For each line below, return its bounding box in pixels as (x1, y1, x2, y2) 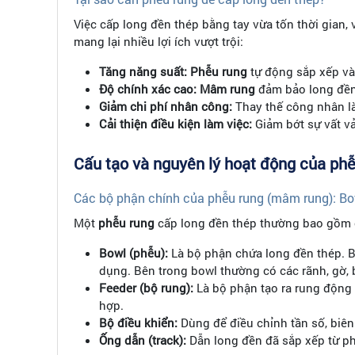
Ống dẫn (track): (99, 332, 186, 349)
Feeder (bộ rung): (99, 280, 193, 296)
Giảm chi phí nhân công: (99, 98, 232, 115)
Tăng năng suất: (99, 63, 187, 80)
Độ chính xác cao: (99, 81, 197, 97)
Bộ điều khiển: (99, 315, 177, 331)
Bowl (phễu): (99, 245, 168, 261)
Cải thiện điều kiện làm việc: (99, 116, 252, 132)
